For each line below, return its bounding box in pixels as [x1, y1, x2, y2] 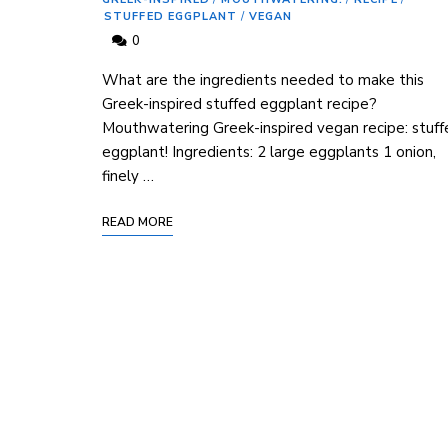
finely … [102, 166, 154, 187]
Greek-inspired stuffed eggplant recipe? [102, 94, 377, 115]
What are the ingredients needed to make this [102, 70, 424, 91]
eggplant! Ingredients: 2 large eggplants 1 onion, [102, 142, 436, 163]
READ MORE [102, 214, 173, 231]
